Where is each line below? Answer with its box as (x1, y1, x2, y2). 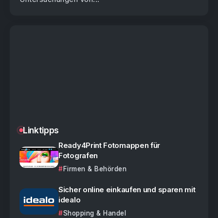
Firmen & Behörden (63, 164, 127, 173)
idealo (58, 195, 81, 204)
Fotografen (58, 150, 98, 160)
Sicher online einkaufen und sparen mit (58, 184, 196, 194)
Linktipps (23, 125, 59, 135)
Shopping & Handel (63, 209, 126, 217)
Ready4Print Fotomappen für (58, 140, 161, 150)
